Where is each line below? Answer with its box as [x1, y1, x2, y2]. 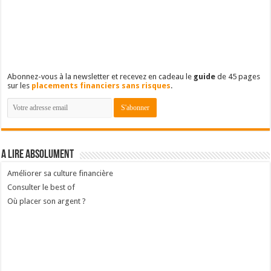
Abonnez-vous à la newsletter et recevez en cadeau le [7, 106, 194, 116]
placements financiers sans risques [31, 115, 171, 125]
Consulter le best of [7, 217, 76, 226]
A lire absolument [1, 183, 74, 195]
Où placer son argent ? [7, 230, 87, 240]
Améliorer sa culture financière [7, 203, 114, 212]
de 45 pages [215, 106, 261, 116]
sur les [7, 115, 32, 125]
